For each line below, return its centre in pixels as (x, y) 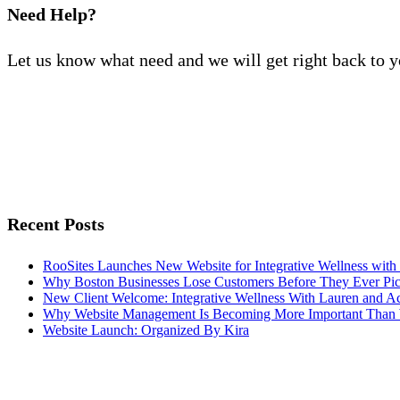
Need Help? (52, 15)
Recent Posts (56, 224)
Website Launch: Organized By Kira (146, 330)
